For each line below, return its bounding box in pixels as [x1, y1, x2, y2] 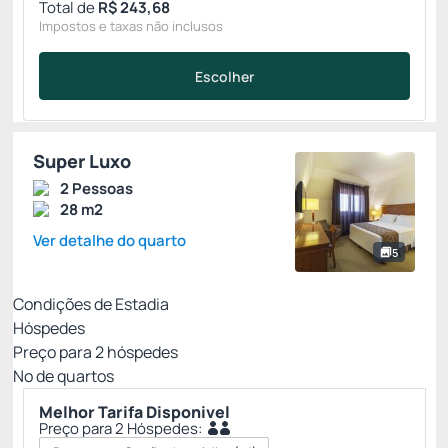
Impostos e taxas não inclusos [39, 17, 223, 35]
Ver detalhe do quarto [33, 230, 186, 251]
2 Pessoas [60, 177, 133, 199]
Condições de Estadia [13, 293, 169, 315]
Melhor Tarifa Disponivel [39, 401, 230, 423]
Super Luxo [33, 149, 131, 173]
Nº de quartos [13, 365, 114, 387]
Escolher [195, 66, 254, 86]
